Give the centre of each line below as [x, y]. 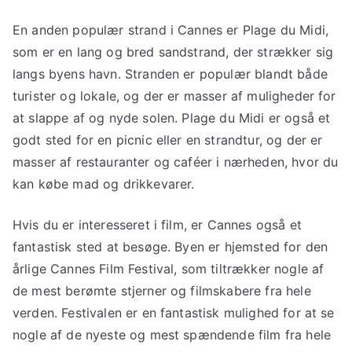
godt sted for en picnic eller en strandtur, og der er [168, 139]
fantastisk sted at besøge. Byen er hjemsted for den [170, 246]
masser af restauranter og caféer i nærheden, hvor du [176, 161]
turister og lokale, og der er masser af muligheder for [174, 95]
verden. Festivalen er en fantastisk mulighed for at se [174, 312]
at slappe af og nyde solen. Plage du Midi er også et [172, 117]
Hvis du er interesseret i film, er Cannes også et [157, 224]
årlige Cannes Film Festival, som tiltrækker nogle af [169, 268]
